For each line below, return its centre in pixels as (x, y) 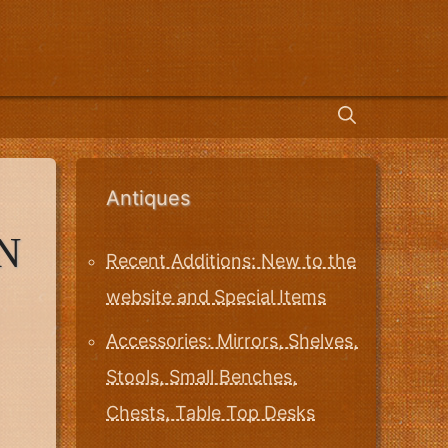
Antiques (148, 197)
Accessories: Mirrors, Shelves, (232, 341)
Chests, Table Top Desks (210, 413)
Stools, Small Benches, (201, 377)
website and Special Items (216, 296)
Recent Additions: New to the (231, 260)
